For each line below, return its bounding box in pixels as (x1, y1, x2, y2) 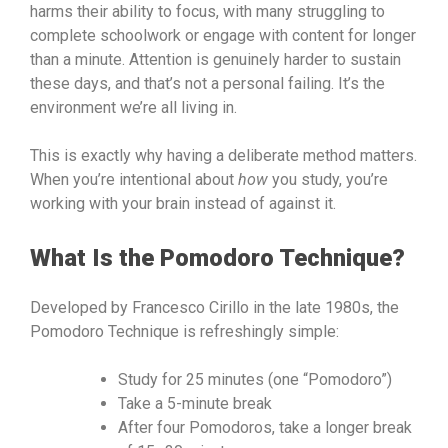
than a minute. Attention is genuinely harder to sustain (30, 49, 401, 69)
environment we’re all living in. (30, 97, 237, 117)
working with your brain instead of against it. (30, 193, 336, 213)
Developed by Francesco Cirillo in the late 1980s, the (30, 297, 399, 317)
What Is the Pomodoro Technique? (30, 243, 405, 272)
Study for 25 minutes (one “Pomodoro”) (118, 369, 392, 389)
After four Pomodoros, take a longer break (118, 417, 412, 437)
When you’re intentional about (30, 169, 238, 189)
